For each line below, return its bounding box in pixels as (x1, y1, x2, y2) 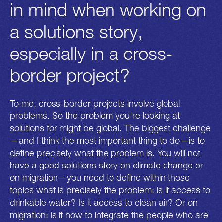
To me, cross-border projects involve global (10, 98, 180, 109)
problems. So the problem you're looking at (10, 110, 180, 121)
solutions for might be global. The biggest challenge (10, 122, 211, 134)
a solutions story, (10, 20, 143, 43)
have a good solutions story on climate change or (10, 160, 203, 171)
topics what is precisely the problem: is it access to (10, 184, 210, 196)
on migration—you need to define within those (10, 172, 190, 183)
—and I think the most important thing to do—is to (10, 135, 205, 146)
